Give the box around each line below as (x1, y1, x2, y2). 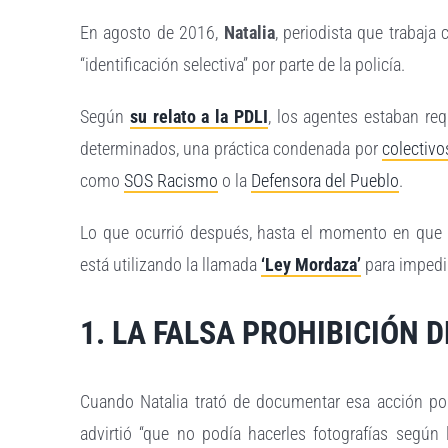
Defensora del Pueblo (251, 170, 400, 192)
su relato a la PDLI (129, 106, 268, 128)
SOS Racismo (124, 170, 219, 192)
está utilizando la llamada (80, 254, 262, 276)
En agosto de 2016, (80, 22, 224, 44)
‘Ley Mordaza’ (261, 254, 362, 276)
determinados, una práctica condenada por (80, 138, 382, 160)
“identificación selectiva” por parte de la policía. (80, 54, 406, 76)
